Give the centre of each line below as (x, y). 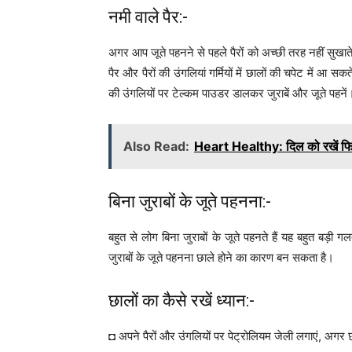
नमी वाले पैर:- (148, 17)
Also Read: (156, 146)
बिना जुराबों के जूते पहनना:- (190, 202)
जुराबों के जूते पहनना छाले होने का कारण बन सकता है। (221, 257)
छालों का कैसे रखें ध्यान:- (181, 301)
